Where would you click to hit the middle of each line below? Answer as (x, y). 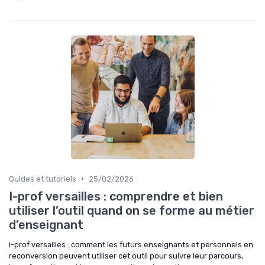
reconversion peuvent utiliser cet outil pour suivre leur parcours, (126, 256)
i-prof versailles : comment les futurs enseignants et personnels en (131, 244)
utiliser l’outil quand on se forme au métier (132, 210)
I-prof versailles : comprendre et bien (116, 196)
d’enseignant (46, 224)
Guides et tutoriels (43, 179)
